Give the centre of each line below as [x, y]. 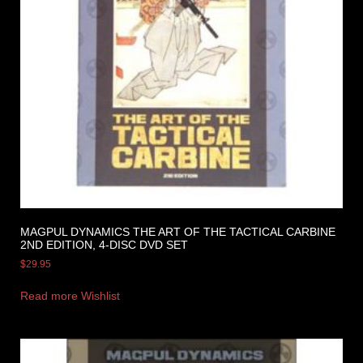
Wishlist [100, 296]
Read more [49, 296]
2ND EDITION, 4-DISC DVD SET [104, 245]
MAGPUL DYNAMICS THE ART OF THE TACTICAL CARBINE [178, 232]
